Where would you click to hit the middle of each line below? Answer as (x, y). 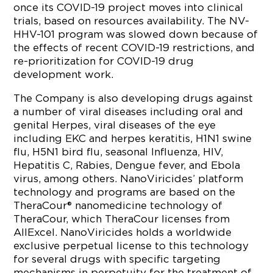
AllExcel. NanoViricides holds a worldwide (123, 232)
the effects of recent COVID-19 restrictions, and (134, 48)
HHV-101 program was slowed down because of (136, 34)
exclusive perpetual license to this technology (131, 246)
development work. (64, 74)
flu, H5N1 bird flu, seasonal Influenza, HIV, (119, 152)
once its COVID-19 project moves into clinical (129, 7)
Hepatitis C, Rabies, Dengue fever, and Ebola (127, 165)
